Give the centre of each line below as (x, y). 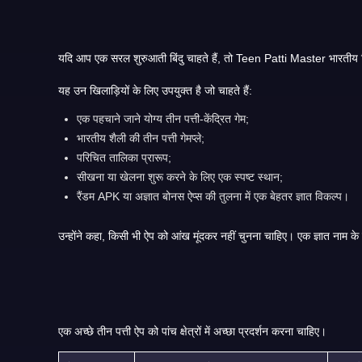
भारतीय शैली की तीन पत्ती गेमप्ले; (141, 138)
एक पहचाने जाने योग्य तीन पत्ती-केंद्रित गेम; (163, 118)
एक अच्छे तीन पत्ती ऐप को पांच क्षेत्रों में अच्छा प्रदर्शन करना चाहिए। (192, 331)
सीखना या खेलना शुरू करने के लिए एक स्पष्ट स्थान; (180, 177)
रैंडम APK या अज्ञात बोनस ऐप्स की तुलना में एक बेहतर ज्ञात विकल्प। (213, 196)
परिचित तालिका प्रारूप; (124, 157)
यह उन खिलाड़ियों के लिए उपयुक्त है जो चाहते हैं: (155, 90)
